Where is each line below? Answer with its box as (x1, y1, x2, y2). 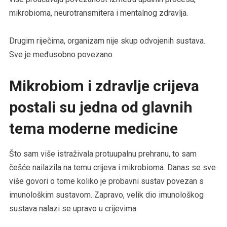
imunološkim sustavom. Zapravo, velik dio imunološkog (9, 190, 204, 200)
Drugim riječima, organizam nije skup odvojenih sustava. (9, 35, 205, 46)
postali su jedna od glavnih (9, 98, 193, 116)
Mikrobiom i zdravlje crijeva (9, 77, 199, 95)
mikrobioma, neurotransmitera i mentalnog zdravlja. (9, 8, 188, 18)
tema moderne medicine (9, 119, 178, 137)
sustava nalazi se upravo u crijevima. (9, 203, 138, 213)
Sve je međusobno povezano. (9, 49, 114, 59)
